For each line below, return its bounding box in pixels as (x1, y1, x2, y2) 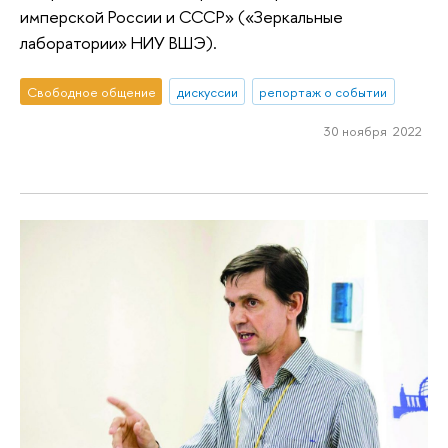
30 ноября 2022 (323, 122, 422, 141)
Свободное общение (26, 82, 156, 101)
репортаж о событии (259, 82, 388, 101)
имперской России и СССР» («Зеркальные (20, 4, 343, 28)
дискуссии (176, 82, 238, 101)
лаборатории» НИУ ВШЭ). (20, 30, 217, 54)
